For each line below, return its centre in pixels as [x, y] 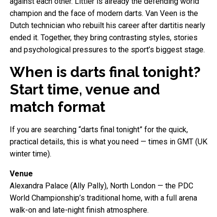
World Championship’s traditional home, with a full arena [103, 198]
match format [57, 107]
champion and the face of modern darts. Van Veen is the [104, 13]
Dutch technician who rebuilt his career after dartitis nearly [108, 25]
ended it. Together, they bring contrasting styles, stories [104, 37]
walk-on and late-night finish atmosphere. [79, 210]
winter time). [31, 154]
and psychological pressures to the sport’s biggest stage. [107, 49]
